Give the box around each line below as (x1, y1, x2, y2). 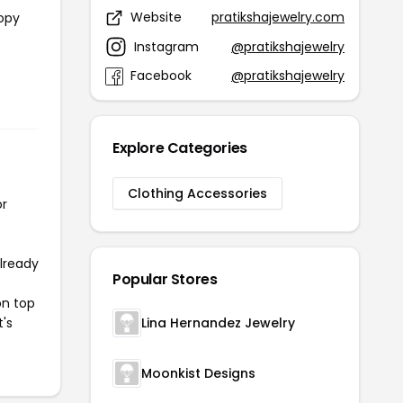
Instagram (134, 37, 199, 56)
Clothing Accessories (128, 184, 267, 202)
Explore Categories (112, 138, 247, 158)
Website (130, 8, 182, 26)
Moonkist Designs (141, 364, 255, 382)
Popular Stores (112, 269, 218, 290)
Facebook (130, 67, 192, 85)
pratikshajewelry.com (211, 8, 345, 26)
